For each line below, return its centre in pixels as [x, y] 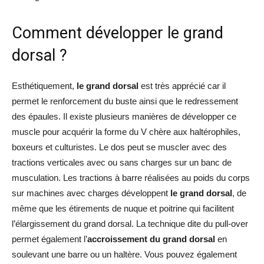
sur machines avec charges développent [91, 193]
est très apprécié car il [182, 86]
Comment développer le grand [118, 33]
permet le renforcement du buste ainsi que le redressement [125, 101]
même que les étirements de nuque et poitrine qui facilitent [123, 208]
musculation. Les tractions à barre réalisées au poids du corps [131, 178]
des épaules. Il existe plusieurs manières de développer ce [124, 116]
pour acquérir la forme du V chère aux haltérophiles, [141, 132]
